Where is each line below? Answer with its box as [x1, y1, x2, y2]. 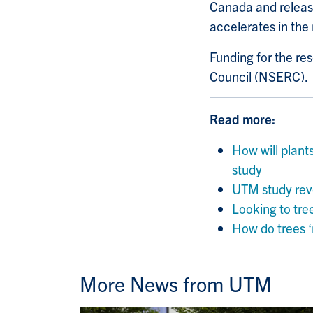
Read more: [210, 110, 275, 128]
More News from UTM [80, 270, 272, 297]
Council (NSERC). [210, 68, 308, 85]
